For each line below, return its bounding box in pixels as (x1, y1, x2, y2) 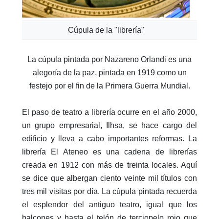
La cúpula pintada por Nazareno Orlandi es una (27, 55, 192, 64)
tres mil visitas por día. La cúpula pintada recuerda (22, 187, 197, 196)
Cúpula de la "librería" (67, 25, 144, 34)
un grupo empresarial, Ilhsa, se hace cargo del (22, 121, 197, 130)
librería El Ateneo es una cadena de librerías (22, 147, 197, 156)
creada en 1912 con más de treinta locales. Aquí (22, 160, 197, 169)
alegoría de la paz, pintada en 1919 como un (32, 68, 187, 77)
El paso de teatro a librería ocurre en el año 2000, (22, 108, 197, 116)
